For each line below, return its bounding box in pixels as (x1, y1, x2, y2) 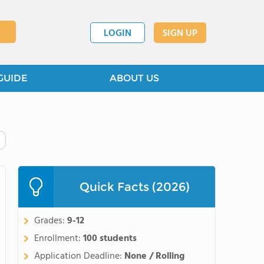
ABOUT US (109, 72, 159, 84)
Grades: (34, 213, 67, 229)
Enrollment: (34, 231, 83, 246)
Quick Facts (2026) (79, 180, 190, 194)
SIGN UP (163, 25, 197, 41)
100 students (83, 231, 137, 246)
